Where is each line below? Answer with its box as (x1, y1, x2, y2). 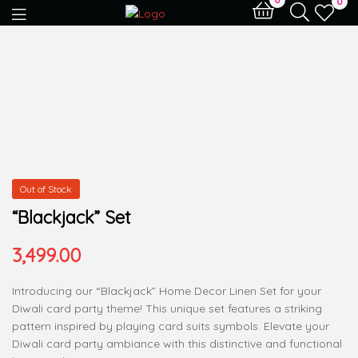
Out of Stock (20, 183, 72, 195)
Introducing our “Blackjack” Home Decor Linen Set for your (12, 283, 321, 298)
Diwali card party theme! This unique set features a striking (12, 300, 322, 316)
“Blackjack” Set (12, 206, 131, 229)
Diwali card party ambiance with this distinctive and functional (12, 336, 342, 351)
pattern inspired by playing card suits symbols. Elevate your (12, 318, 329, 333)
